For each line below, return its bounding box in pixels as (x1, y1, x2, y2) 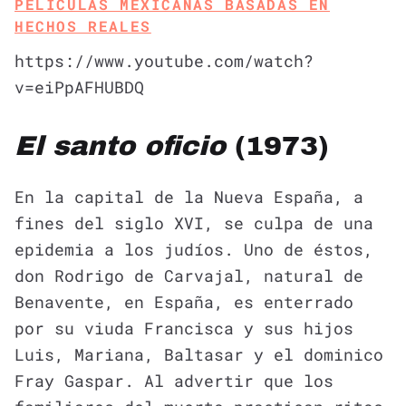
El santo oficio (14, 130, 226, 160)
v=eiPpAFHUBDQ (14, 75, 144, 98)
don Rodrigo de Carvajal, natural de (14, 264, 363, 286)
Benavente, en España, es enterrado (14, 290, 353, 313)
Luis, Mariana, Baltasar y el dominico (14, 343, 383, 365)
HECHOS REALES (14, 15, 151, 35)
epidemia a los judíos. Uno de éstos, (14, 237, 373, 260)
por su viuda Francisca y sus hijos (14, 316, 353, 339)
